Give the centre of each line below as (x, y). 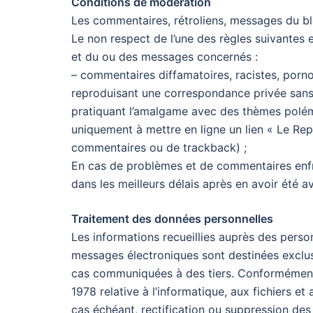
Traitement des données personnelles (172, 219)
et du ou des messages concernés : (165, 57)
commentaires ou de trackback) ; (159, 147)
